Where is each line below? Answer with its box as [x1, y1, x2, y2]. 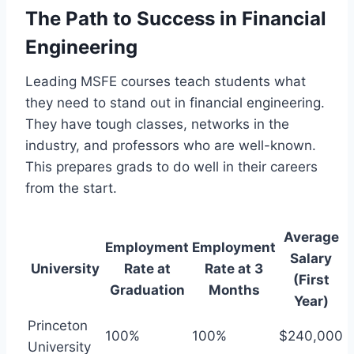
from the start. [25, 179, 117, 196]
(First [292, 271, 330, 288]
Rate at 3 [205, 260, 263, 277]
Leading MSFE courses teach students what [25, 73, 306, 89]
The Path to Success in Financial [25, 6, 326, 30]
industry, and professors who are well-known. [25, 137, 316, 153]
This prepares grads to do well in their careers [25, 158, 318, 175]
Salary [290, 250, 332, 266]
